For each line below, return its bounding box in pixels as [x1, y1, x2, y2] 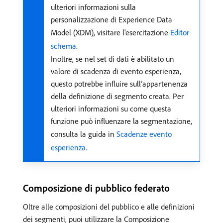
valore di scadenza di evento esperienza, [51, 66, 181, 76]
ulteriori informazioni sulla [51, 2, 136, 12]
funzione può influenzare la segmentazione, [51, 116, 192, 126]
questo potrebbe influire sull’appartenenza [51, 79, 188, 89]
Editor [170, 27, 189, 37]
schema [51, 41, 76, 51]
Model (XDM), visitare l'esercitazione [51, 27, 170, 37]
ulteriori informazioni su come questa [51, 104, 171, 113]
